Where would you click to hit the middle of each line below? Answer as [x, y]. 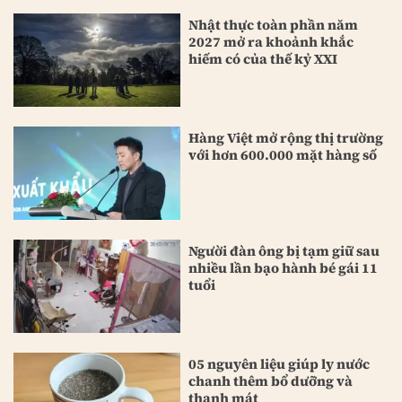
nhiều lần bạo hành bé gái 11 [284, 268]
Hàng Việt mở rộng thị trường [286, 137]
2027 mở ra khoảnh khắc [271, 41]
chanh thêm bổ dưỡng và [271, 381]
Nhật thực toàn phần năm [274, 24]
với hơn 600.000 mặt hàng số [283, 154]
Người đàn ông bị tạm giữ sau [284, 251]
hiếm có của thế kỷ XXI [263, 58]
